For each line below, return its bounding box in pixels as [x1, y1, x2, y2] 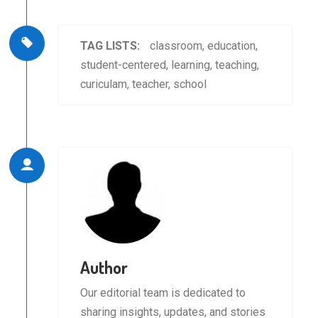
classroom [150, 39, 203, 53]
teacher [132, 77, 169, 92]
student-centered [80, 58, 167, 72]
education [207, 39, 256, 53]
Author [80, 256, 128, 279]
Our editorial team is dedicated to [80, 286, 246, 300]
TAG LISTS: [80, 39, 141, 53]
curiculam [80, 77, 128, 92]
